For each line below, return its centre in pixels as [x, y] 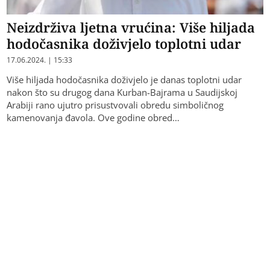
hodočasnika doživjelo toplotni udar [124, 44]
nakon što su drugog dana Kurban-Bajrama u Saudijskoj [122, 93]
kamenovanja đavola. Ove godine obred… [93, 118]
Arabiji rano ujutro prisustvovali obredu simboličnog [115, 105]
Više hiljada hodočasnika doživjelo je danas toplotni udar [124, 80]
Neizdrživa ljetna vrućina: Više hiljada [131, 27]
